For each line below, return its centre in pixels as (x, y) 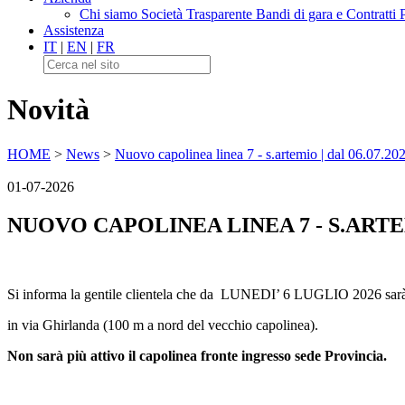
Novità (48, 110)
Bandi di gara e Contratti (328, 14)
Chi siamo (110, 14)
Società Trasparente (198, 14)
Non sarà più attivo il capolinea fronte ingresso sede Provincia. (197, 355)
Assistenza (74, 30)
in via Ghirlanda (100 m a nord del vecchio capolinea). (163, 325)
